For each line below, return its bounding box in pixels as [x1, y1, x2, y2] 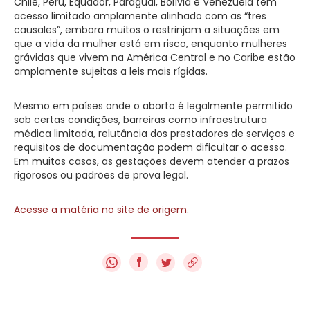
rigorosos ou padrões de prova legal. [14, 168, 188, 182]
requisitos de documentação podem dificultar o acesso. [14, 140, 287, 154]
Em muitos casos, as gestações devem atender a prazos [14, 154, 289, 168]
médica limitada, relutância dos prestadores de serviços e [14, 127, 295, 140]
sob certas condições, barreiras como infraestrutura [14, 113, 267, 127]
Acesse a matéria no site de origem [14, 203, 187, 217]
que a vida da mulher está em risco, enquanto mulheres [14, 37, 287, 51]
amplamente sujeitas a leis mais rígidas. [14, 64, 208, 78]
